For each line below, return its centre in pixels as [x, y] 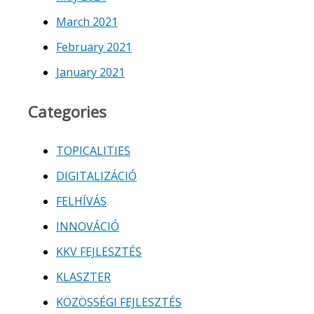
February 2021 [94, 47]
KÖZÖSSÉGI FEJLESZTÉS [119, 302]
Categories [67, 111]
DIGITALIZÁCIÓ [96, 176]
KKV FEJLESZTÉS [99, 252]
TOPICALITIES [93, 151]
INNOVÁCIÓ [88, 226]
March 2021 [87, 21]
